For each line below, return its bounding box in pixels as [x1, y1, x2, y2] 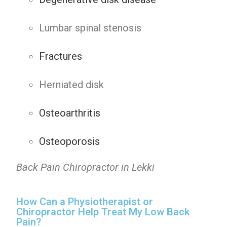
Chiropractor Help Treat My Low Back [16, 206, 190, 218]
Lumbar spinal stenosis [39, 22, 142, 34]
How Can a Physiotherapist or [16, 196, 154, 208]
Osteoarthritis [39, 107, 101, 119]
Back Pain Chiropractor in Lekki [16, 161, 155, 173]
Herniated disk [39, 79, 104, 91]
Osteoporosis [39, 135, 100, 147]
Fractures [39, 50, 83, 62]
